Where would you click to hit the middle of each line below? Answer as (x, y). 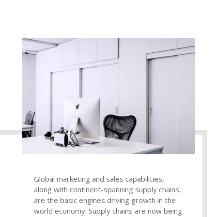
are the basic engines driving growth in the (105, 200)
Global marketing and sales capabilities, (99, 178)
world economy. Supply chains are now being (108, 210)
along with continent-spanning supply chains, (107, 189)
